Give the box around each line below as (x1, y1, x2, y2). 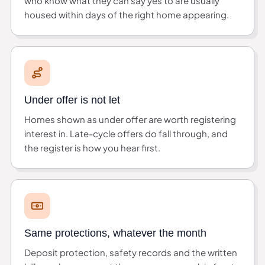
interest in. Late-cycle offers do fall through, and (24, 127, 228, 139)
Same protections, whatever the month (24, 227, 206, 239)
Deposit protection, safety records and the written (24, 246, 237, 258)
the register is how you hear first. (24, 141, 160, 153)
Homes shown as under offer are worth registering (24, 113, 236, 125)
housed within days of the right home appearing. (24, 8, 229, 20)
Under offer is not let (24, 93, 120, 106)
